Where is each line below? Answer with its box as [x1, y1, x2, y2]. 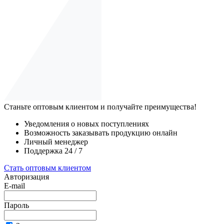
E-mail [4, 181, 25, 190]
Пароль [4, 200, 29, 209]
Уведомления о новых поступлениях [24, 119, 149, 128]
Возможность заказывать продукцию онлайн [24, 128, 177, 137]
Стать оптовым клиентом [4, 163, 91, 172]
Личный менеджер [24, 137, 88, 146]
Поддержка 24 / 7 [24, 146, 82, 155]
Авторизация [4, 172, 49, 181]
